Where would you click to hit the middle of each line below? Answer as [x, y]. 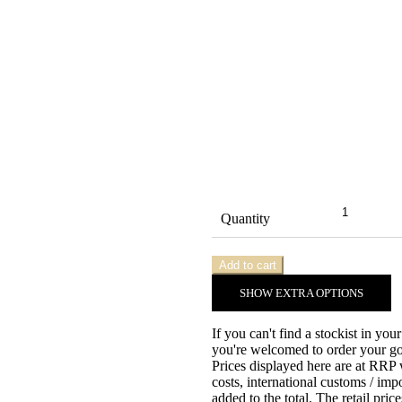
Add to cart [248, 266]
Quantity [246, 219]
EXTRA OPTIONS [319, 293]
